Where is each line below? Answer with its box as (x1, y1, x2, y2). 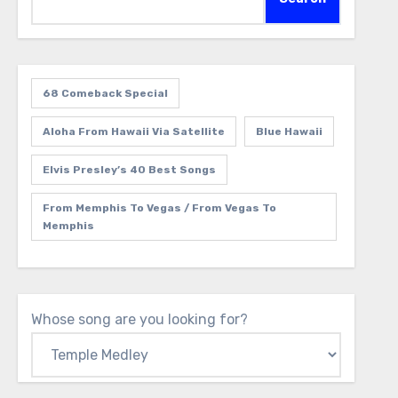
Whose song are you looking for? (30, 311, 248, 328)
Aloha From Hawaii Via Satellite (42, 125, 225, 138)
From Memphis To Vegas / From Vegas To (42, 202, 276, 214)
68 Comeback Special (42, 87, 168, 99)
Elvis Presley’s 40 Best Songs (42, 163, 216, 176)
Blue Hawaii (255, 125, 322, 138)
